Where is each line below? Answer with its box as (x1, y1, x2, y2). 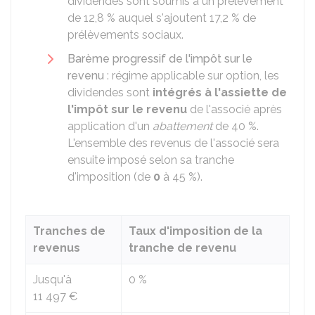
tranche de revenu (129, 241, 236, 255)
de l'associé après (187, 103, 282, 116)
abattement (153, 120, 212, 133)
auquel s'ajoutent (115, 11, 210, 25)
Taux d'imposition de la (129, 224, 262, 238)
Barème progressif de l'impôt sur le (67, 52, 252, 65)
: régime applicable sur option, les (104, 69, 279, 82)
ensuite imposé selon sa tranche (67, 153, 234, 167)
